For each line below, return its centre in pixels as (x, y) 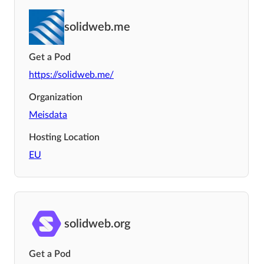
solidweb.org (97, 224)
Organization (56, 97)
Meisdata (48, 115)
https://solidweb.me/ (71, 75)
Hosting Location (64, 137)
